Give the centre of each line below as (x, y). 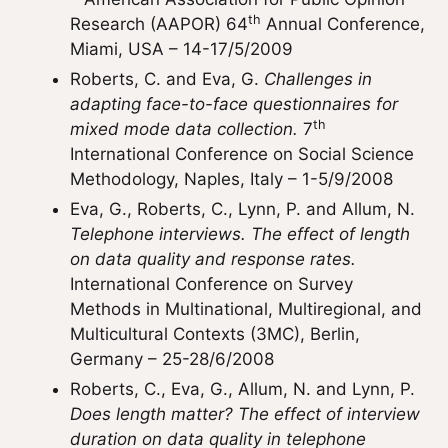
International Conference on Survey (211, 284)
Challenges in (318, 79)
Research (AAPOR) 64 (159, 24)
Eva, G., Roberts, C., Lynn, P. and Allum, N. (242, 209)
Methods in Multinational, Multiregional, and (246, 309)
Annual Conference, (343, 24)
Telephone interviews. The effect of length (240, 234)
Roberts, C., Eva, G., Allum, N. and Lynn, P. (242, 389)
